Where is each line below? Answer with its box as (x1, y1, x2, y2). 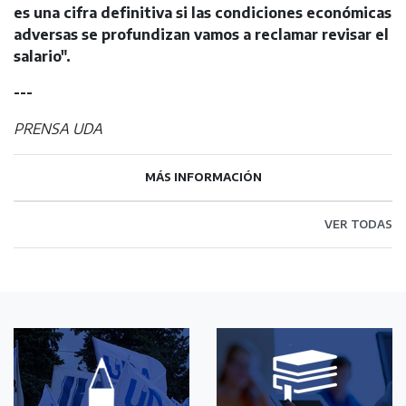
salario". (14, 47, 71, 66)
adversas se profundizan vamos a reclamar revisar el (14, 25, 389, 44)
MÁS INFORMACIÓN (144, 170, 262, 185)
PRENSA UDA (14, 120, 102, 139)
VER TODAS (324, 217, 392, 232)
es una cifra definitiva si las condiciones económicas (14, 4, 391, 23)
